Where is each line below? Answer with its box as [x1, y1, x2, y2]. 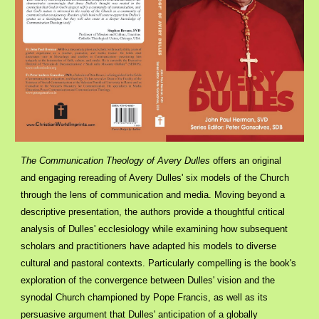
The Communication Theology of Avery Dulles [21, 155, 211, 166]
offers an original [210, 155, 282, 166]
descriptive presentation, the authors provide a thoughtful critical [21, 206, 286, 217]
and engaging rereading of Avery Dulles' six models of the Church [21, 172, 290, 183]
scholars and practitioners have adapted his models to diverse [21, 240, 277, 251]
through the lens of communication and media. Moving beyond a [21, 189, 286, 200]
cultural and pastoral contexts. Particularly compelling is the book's [21, 257, 297, 268]
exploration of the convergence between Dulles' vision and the [21, 274, 276, 286]
